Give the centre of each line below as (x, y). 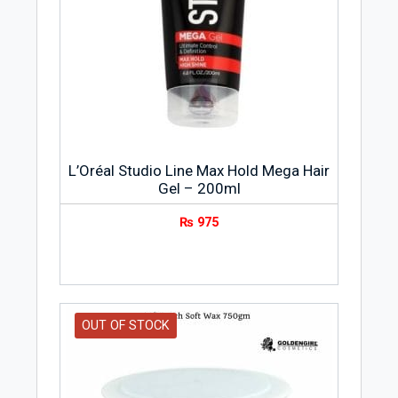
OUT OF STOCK (126, 325)
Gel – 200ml (199, 189)
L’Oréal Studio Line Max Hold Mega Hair (199, 171)
